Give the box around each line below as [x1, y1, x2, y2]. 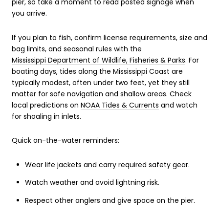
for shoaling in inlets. [12, 111, 81, 121]
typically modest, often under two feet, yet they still [12, 77, 190, 88]
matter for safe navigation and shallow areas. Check [12, 88, 192, 99]
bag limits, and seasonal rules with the [12, 44, 142, 54]
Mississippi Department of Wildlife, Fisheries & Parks [12, 55, 185, 65]
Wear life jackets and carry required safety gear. [24, 160, 190, 170]
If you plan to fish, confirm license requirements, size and [12, 32, 207, 43]
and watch [159, 100, 197, 110]
